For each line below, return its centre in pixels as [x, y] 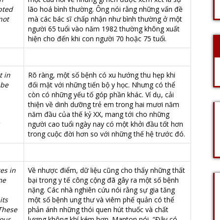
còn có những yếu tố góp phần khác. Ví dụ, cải [101, 95]
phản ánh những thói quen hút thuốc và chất [98, 209]
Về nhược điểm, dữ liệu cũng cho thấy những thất [107, 170]
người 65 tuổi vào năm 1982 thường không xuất [104, 29]
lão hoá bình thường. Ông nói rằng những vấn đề [105, 9]
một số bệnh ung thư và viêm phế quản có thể [101, 200]
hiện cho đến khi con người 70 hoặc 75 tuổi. [97, 39]
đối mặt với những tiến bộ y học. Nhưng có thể [102, 85]
